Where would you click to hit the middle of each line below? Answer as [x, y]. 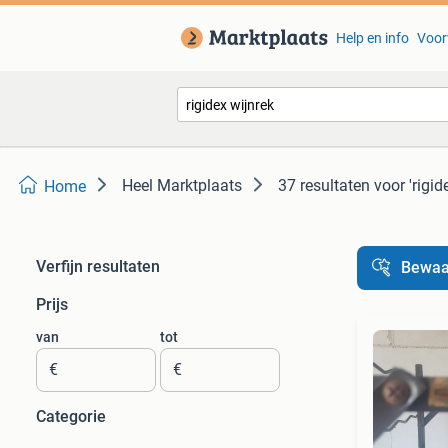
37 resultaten [324, 185]
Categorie [71, 416]
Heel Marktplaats [182, 185]
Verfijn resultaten [98, 266]
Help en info [372, 38]
